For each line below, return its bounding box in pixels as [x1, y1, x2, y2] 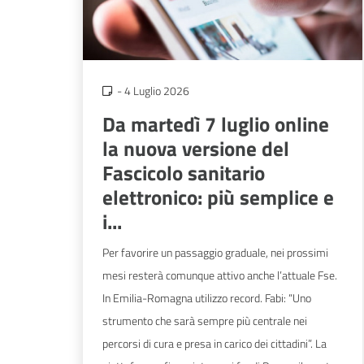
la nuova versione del [102, 132, 289, 165]
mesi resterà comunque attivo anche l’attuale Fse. [102, 266, 337, 284]
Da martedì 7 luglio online [102, 108, 329, 141]
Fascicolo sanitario [102, 157, 265, 189]
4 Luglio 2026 [123, 81, 189, 99]
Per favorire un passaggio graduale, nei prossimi [102, 244, 328, 262]
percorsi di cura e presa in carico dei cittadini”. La [102, 335, 327, 353]
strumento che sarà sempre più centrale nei [102, 312, 307, 330]
